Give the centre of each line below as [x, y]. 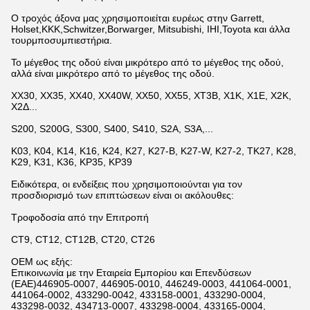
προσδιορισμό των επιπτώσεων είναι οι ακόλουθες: [122, 195]
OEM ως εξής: [42, 262]
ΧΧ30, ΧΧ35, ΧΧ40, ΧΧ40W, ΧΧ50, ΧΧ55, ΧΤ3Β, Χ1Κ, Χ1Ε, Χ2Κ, [151, 95]
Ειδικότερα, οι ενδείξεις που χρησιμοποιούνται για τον [127, 184]
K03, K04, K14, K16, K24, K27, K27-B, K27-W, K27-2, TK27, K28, [154, 151]
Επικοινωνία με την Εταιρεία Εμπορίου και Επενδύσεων [131, 273]
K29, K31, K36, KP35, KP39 [72, 162]
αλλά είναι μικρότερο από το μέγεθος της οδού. [113, 73]
